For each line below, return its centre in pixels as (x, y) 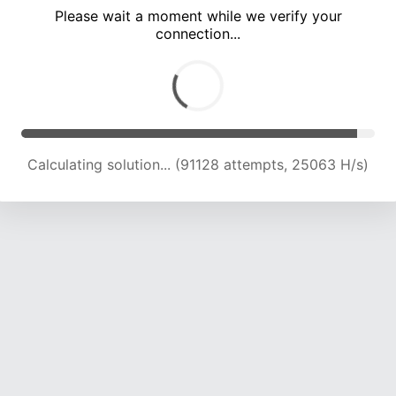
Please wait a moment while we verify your (198, 16)
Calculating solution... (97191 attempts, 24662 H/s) (198, 165)
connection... (198, 34)
